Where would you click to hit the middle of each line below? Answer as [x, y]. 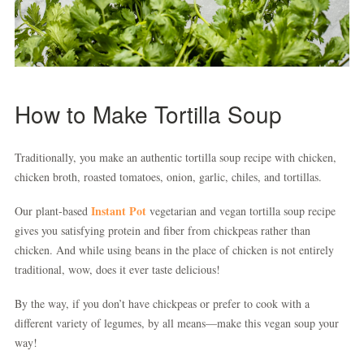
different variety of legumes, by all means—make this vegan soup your [177, 323]
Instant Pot [119, 211]
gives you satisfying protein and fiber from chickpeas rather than [162, 230]
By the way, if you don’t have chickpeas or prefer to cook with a [162, 303]
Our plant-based [53, 211]
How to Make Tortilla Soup [148, 114]
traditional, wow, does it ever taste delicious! [119, 269]
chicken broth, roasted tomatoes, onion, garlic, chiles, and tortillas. [172, 177]
